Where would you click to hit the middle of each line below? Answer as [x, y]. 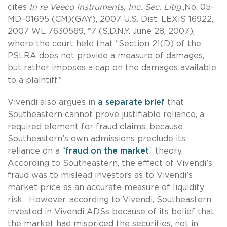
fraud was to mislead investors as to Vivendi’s [100, 175]
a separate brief [131, 102]
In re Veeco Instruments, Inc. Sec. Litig [105, 7]
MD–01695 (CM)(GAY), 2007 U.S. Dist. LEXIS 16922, [110, 19]
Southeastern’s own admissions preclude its [97, 139]
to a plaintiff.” [35, 80]
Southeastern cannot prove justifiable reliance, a [106, 114]
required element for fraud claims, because [95, 126]
